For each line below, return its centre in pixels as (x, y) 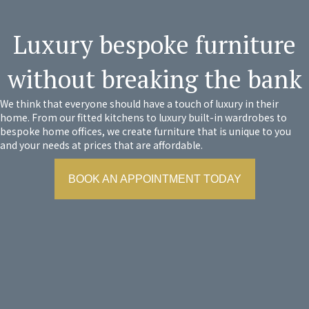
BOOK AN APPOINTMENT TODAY (154, 179)
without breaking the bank (154, 79)
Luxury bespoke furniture (154, 44)
